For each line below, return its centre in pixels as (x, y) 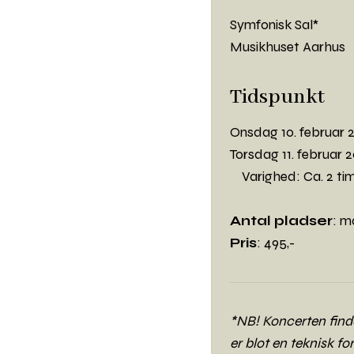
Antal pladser (281, 221)
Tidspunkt (277, 98)
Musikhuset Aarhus (287, 47)
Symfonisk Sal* (274, 25)
